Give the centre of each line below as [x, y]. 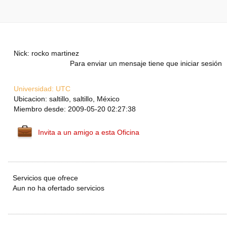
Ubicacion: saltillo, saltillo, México [67, 99]
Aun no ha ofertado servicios [59, 188]
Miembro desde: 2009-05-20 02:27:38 [75, 109]
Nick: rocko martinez [46, 53]
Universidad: [34, 89]
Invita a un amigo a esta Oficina [89, 133]
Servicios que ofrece [45, 178]
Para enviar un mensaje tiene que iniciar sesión [146, 64]
